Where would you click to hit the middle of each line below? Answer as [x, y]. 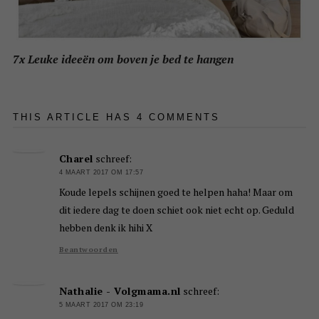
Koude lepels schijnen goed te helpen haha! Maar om [176, 192]
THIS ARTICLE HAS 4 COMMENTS [116, 117]
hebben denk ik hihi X [105, 227]
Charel [76, 159]
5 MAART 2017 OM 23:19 [101, 304]
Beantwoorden [88, 249]
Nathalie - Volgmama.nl [120, 291]
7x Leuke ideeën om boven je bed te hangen [123, 59]
